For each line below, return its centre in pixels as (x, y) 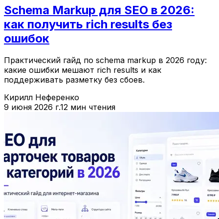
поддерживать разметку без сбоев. (74, 80)
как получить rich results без (88, 24)
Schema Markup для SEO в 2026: (99, 10)
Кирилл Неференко (42, 98)
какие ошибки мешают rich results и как (83, 70)
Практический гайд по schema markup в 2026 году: (105, 60)
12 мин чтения (88, 107)
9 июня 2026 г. (32, 107)
